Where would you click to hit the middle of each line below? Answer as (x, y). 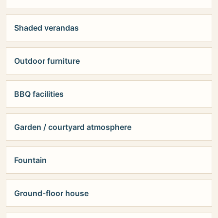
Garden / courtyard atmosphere (73, 127)
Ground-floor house (51, 193)
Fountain (30, 160)
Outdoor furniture (47, 61)
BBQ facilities (39, 94)
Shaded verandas (46, 27)
